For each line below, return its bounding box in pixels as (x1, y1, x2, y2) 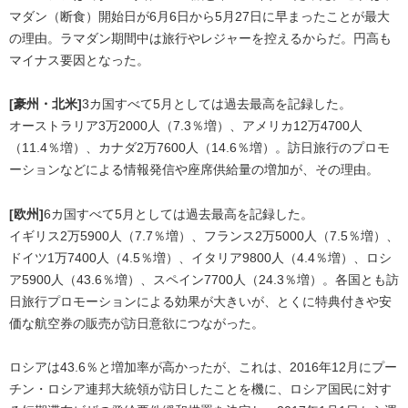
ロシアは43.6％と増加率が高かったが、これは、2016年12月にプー (9, 360, 397, 375)
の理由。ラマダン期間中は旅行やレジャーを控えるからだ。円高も (9, 30, 392, 46)
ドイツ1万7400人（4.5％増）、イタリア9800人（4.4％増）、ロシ (9, 250, 392, 265)
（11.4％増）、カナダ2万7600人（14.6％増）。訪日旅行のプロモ (9, 140, 390, 156)
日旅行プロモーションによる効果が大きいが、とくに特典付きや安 (9, 293, 392, 309)
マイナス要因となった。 (9, 52, 149, 67)
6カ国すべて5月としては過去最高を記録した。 (44, 206, 313, 221)
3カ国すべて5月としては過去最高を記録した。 (82, 97, 352, 112)
